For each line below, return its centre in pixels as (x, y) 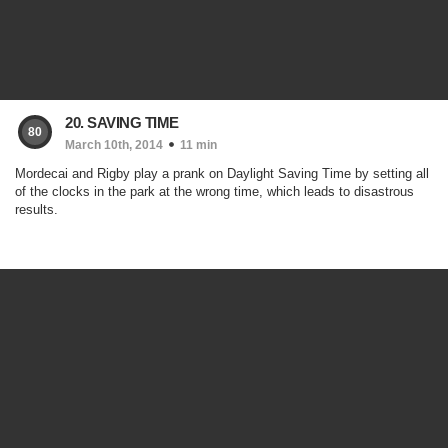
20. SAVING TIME (122, 122)
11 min (198, 145)
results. (36, 209)
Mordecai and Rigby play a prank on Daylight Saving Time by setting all (222, 173)
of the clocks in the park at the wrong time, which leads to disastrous (214, 191)
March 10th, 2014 (114, 145)
